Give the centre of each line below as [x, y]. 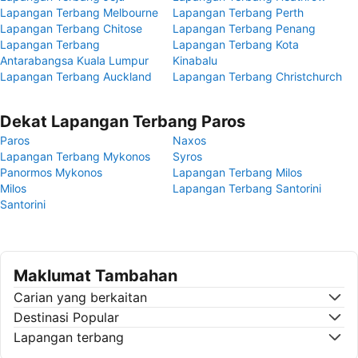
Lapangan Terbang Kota [236, 44]
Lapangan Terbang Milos [237, 172]
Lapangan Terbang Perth [238, 12]
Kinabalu [195, 60]
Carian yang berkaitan [80, 297]
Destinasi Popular [66, 317]
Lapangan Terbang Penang [244, 28]
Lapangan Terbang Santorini [247, 188]
